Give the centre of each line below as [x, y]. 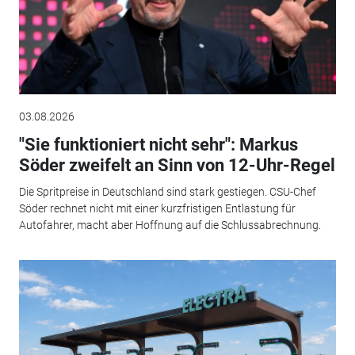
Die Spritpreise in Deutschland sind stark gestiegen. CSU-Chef [167, 192]
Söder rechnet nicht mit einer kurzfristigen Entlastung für [157, 209]
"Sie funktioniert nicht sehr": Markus [158, 144]
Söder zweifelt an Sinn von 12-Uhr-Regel [177, 165]
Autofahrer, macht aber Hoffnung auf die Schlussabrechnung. [170, 225]
